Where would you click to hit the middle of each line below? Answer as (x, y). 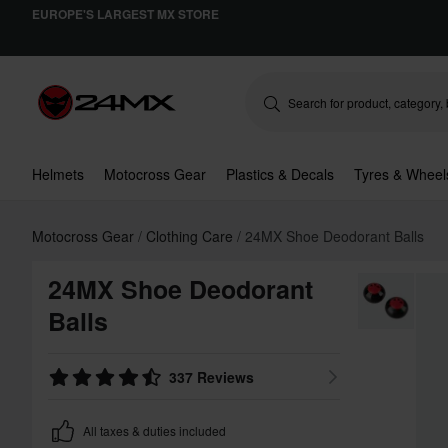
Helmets (58, 174)
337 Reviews (212, 377)
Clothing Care (191, 236)
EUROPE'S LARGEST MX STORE (125, 14)
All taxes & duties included (154, 430)
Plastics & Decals (280, 174)
